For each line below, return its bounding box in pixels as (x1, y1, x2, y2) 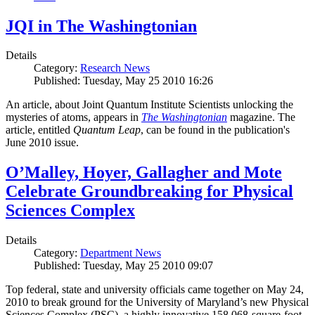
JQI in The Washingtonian (6, 16, 197, 35)
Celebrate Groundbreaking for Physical (6, 182, 293, 201)
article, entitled (6, 124, 73, 136)
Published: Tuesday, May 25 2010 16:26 (34, 75, 213, 87)
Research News (80, 62, 150, 75)
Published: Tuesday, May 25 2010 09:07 (34, 259, 213, 272)
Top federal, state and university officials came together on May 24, (6, 283, 304, 296)
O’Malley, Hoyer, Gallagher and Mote (6, 163, 282, 182)
